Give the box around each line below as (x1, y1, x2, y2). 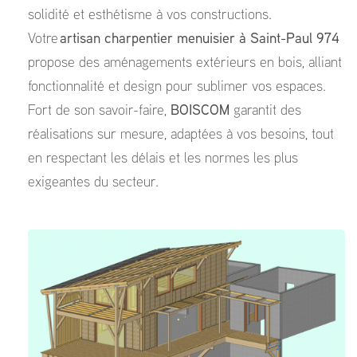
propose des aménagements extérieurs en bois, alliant (28, 57, 342, 70)
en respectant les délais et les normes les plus (28, 152, 298, 166)
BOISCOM (171, 104, 229, 118)
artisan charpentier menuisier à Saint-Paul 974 (60, 33, 339, 46)
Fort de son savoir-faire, (28, 104, 171, 118)
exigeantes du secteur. (28, 176, 159, 190)
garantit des (229, 104, 301, 118)
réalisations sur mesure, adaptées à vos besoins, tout (28, 128, 334, 142)
